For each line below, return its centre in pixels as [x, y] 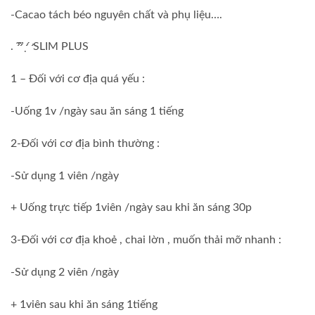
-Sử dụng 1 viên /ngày [65, 175]
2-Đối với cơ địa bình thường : [85, 143]
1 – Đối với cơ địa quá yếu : [78, 79]
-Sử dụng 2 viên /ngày [65, 272]
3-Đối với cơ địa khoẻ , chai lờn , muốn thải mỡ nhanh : [146, 240]
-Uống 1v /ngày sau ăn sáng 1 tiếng [97, 111]
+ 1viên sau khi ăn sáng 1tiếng [84, 304]
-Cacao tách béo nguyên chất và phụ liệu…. [116, 14]
